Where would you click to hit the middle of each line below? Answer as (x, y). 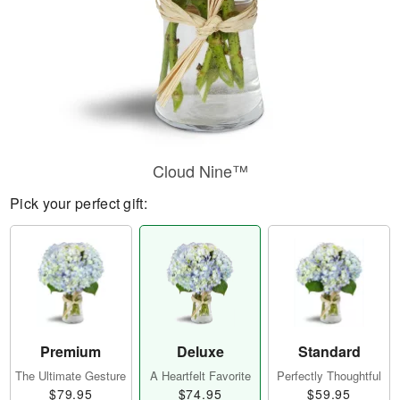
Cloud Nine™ (200, 171)
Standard (329, 352)
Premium (71, 352)
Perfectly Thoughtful (329, 376)
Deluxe (200, 352)
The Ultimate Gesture (71, 376)
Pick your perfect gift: (79, 203)
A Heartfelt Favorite (200, 376)
